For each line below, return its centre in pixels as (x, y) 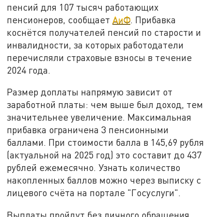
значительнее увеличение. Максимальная (99, 117)
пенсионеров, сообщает (60, 19)
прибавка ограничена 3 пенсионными (88, 130)
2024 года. (31, 70)
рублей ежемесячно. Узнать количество (94, 168)
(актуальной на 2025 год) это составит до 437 (104, 155)
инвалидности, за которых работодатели (95, 45)
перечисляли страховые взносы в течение (100, 57)
